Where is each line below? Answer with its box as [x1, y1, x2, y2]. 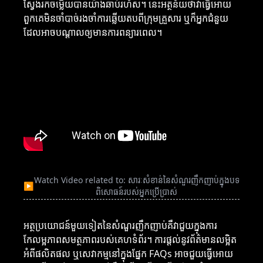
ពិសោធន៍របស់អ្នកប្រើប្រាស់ [96, 186, 177, 198]
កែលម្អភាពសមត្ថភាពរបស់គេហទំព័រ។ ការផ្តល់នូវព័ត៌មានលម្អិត [23, 233, 237, 247]
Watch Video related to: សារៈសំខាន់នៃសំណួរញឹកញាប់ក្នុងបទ [33, 174, 240, 186]
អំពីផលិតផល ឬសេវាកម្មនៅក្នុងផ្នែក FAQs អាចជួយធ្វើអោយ [23, 247, 233, 261]
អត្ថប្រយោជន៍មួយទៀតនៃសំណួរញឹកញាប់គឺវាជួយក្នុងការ [23, 219, 217, 232]
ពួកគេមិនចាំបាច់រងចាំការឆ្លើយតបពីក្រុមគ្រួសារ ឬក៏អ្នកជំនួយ [23, 12, 228, 25]
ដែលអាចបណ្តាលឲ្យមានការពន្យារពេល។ [23, 26, 162, 39]
